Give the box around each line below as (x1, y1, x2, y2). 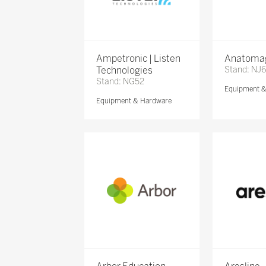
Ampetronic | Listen (96, 53, 180, 65)
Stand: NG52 (96, 77, 144, 87)
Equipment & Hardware (96, 97, 172, 106)
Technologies (96, 65, 153, 77)
